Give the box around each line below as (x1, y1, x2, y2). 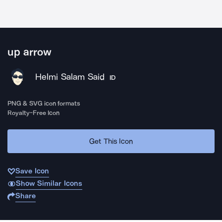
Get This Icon (89, 136, 133, 146)
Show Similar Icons (15, 179, 82, 188)
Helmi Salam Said (35, 71, 105, 82)
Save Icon (15, 166, 49, 175)
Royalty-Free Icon (7, 109, 60, 116)
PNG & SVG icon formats (7, 100, 81, 107)
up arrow (7, 46, 52, 58)
